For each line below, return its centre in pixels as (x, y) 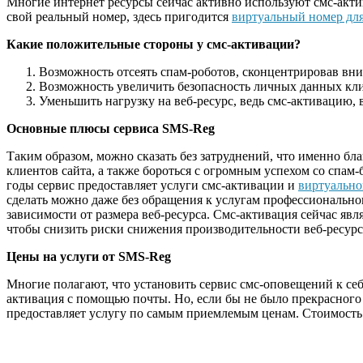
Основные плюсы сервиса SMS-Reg (111, 128)
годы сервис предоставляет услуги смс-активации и (152, 185)
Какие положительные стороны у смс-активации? (154, 44)
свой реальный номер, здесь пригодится (119, 16)
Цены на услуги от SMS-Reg (89, 256)
